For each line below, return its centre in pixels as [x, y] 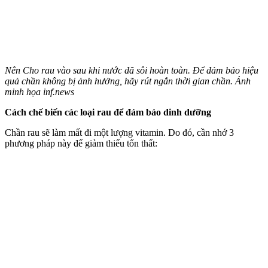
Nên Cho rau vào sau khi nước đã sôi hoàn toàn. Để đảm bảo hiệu [132, 70]
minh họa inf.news [39, 92]
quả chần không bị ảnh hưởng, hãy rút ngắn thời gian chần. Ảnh [128, 81]
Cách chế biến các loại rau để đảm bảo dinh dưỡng [108, 112]
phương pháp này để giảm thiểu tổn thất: [81, 143]
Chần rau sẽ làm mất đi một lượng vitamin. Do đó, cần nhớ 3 [119, 132]
